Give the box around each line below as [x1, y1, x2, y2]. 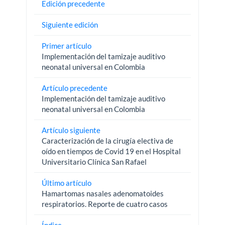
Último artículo [42, 178, 92, 187]
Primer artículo [42, 41, 92, 50]
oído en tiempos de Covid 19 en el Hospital [42, 146, 181, 156]
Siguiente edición [42, 20, 98, 29]
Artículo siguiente [42, 125, 101, 135]
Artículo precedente [42, 83, 108, 92]
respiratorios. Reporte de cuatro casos [42, 199, 168, 208]
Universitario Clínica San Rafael [42, 157, 147, 166]
